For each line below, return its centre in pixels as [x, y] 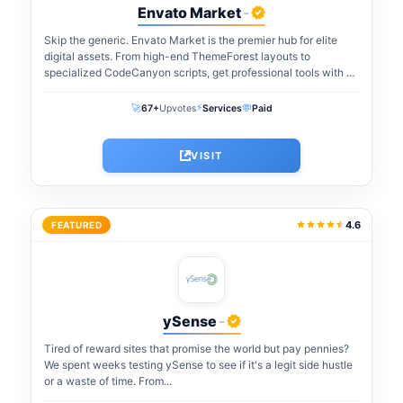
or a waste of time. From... [108, 381]
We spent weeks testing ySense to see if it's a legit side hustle [198, 364]
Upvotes [177, 108]
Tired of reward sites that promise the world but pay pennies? [197, 348]
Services [222, 108]
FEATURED [76, 224]
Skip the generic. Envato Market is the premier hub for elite [191, 40]
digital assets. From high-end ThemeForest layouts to [177, 56]
